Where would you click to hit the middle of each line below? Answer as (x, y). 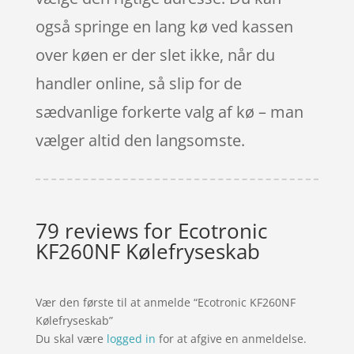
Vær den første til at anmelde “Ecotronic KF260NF (165, 302)
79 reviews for (106, 230)
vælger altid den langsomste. (140, 140)
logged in (131, 338)
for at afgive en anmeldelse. (231, 338)
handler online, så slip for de (138, 83)
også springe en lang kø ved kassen (164, 26)
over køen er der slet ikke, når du (155, 55)
